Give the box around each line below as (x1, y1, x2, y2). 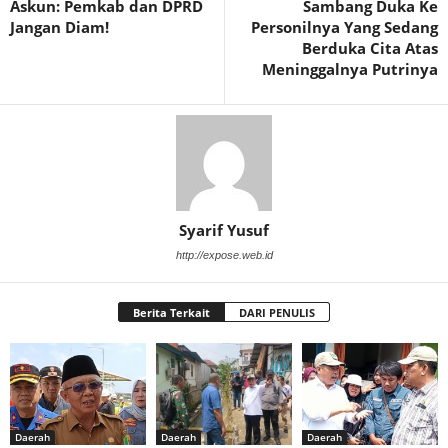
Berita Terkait (133, 304, 210, 320)
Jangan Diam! (10, 16, 109, 37)
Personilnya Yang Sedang (251, 16, 438, 37)
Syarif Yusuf (179, 219, 269, 240)
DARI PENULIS (239, 304, 315, 320)
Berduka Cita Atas (302, 37, 438, 58)
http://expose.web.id (175, 248, 273, 261)
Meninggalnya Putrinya (262, 58, 438, 79)
